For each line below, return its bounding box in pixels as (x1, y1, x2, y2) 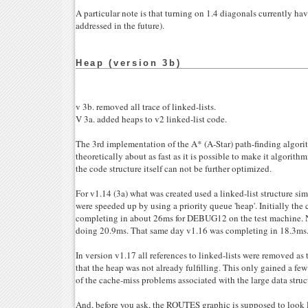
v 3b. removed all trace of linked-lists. (76, 100, 216, 113)
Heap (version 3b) (76, 58, 181, 69)
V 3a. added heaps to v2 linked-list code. (76, 113, 227, 126)
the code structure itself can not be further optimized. (76, 162, 272, 175)
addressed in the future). (76, 19, 164, 32)
